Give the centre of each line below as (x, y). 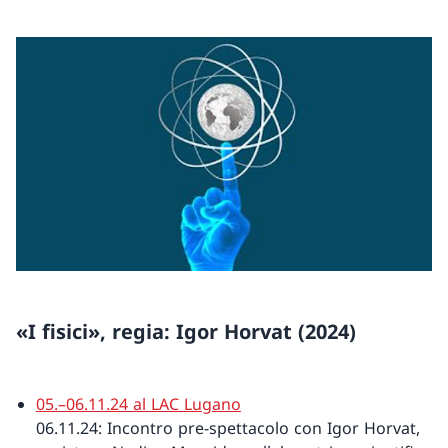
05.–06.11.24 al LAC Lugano (138, 404)
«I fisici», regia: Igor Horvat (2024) (186, 332)
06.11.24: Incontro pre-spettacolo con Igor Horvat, (228, 428)
